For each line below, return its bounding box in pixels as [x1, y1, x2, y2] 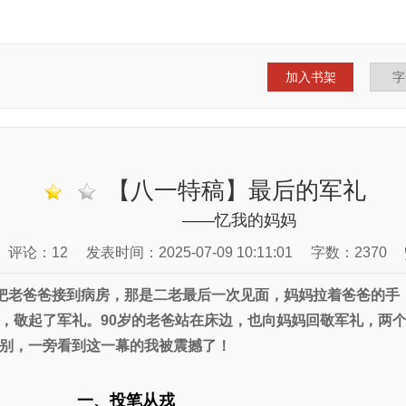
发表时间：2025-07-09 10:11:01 [86, 245, 293, 260]
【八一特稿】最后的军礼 [101, 177, 366, 204]
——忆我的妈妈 [182, 211, 296, 229]
